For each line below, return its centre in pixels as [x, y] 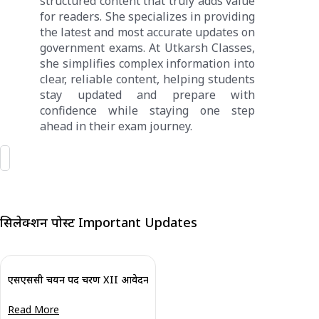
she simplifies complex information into [148, 63]
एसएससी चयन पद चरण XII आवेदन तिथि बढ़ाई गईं [106, 279]
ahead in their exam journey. [116, 126]
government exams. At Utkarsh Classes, [148, 47]
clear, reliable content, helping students [148, 79]
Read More [33, 310]
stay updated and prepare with [148, 94]
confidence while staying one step [148, 110]
